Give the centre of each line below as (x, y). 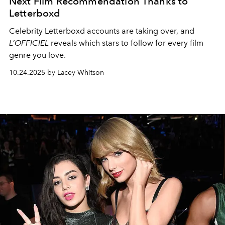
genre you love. (37, 55)
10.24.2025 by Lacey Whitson (57, 72)
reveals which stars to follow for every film (126, 43)
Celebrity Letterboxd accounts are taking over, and (102, 31)
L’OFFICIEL (29, 43)
